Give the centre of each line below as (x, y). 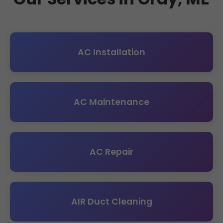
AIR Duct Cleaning (111, 201)
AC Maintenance (111, 102)
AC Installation (111, 52)
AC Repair (111, 152)
